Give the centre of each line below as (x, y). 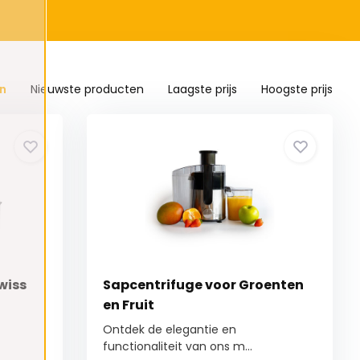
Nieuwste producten (88, 90)
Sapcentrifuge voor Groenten (204, 285)
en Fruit (129, 305)
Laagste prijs (203, 90)
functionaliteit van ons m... (178, 347)
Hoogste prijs (297, 90)
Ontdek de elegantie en (170, 330)
